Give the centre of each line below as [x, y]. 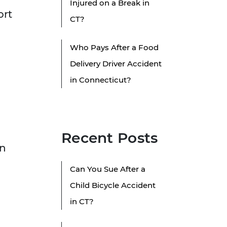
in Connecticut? [101, 80]
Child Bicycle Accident [113, 185]
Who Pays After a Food [114, 48]
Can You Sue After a [108, 169]
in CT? [82, 202]
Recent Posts [110, 138]
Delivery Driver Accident [116, 64]
